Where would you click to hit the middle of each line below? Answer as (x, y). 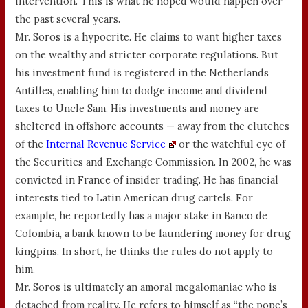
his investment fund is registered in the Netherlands (142, 73)
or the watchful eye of (230, 144)
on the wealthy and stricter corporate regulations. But (147, 55)
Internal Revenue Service (106, 144)
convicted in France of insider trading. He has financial (147, 180)
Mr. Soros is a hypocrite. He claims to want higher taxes (149, 37)
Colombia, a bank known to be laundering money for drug (153, 234)
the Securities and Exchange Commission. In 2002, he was (154, 162)
